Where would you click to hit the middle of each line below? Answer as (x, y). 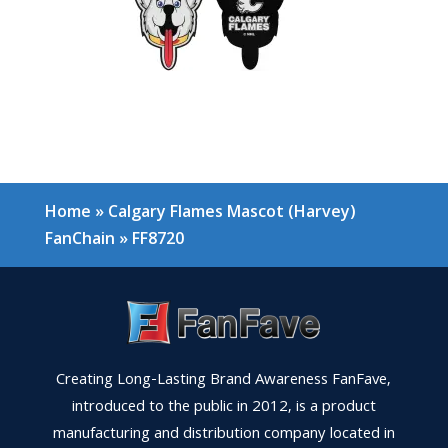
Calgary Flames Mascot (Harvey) (231, 211)
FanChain (79, 238)
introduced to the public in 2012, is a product (223, 408)
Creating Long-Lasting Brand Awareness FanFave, (224, 381)
